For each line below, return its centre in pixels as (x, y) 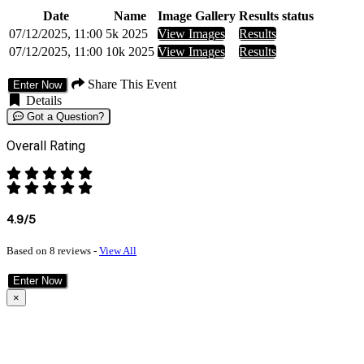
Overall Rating (46, 145)
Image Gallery (197, 15)
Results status (276, 15)
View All (118, 251)
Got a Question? (64, 116)
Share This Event (130, 84)
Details (42, 100)
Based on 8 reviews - (53, 251)
